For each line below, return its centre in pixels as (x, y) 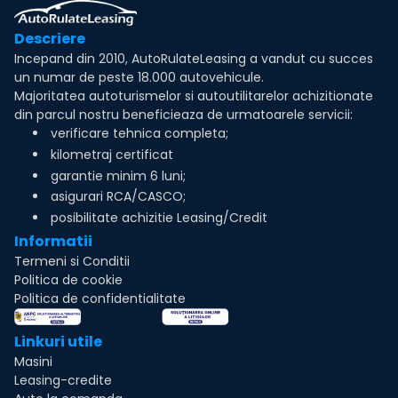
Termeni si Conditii (72, 261)
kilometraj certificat (112, 154)
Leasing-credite (63, 380)
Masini (33, 361)
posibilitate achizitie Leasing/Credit (159, 218)
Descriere (50, 39)
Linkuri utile (58, 341)
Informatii (53, 241)
